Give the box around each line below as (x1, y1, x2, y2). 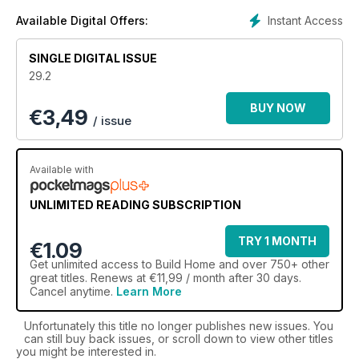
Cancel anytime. (30, 284, 116, 298)
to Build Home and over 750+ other (139, 257, 329, 271)
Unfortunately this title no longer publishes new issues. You (24, 319, 333, 333)
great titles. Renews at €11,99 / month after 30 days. (30, 271, 301, 284)
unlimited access (51, 257, 139, 271)
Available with (30, 163, 94, 175)
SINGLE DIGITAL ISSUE (29, 51, 157, 65)
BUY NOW (250, 101, 306, 115)
